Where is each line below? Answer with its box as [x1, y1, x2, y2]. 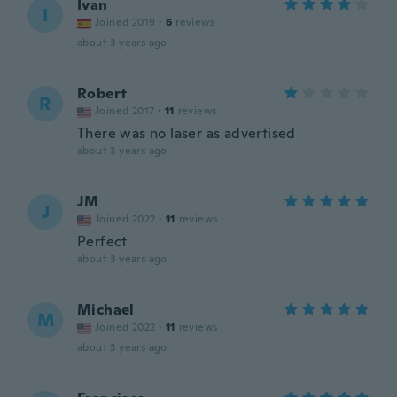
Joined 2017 [95, 104, 155, 118]
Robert [77, 84, 128, 103]
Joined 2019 [95, 15, 156, 29]
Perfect [77, 232, 128, 251]
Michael [77, 300, 135, 319]
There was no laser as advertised [77, 124, 296, 143]
